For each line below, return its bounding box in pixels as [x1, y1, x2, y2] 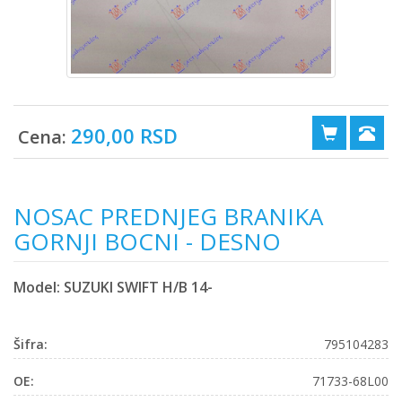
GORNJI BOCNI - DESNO [13, 224, 281, 258]
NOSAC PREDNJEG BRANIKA [13, 199, 323, 232]
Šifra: [13, 335, 48, 353]
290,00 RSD [71, 121, 178, 149]
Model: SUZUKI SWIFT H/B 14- [13, 276, 213, 297]
